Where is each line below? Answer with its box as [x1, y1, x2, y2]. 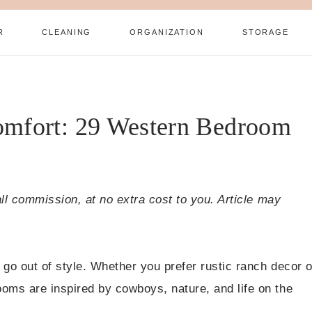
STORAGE [242, 28, 289, 36]
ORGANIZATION [130, 28, 204, 36]
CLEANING [42, 28, 92, 36]
